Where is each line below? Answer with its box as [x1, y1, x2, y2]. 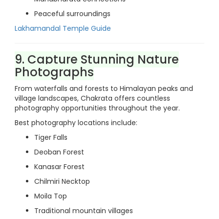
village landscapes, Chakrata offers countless [15, 93, 170, 103]
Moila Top [34, 191, 67, 201]
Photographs [15, 64, 94, 80]
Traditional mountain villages [34, 206, 133, 216]
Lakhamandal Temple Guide [15, 23, 111, 33]
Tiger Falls [34, 132, 67, 142]
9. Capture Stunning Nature [15, 51, 179, 67]
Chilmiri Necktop [34, 176, 90, 186]
